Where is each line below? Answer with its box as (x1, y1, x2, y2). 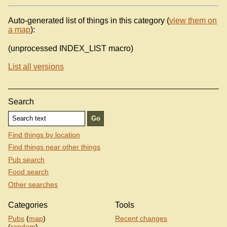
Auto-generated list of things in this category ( (8, 16, 169, 25)
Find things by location (8, 130, 80, 139)
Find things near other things (8, 143, 100, 152)
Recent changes (115, 214, 168, 222)
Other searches (8, 180, 58, 189)
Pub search (8, 155, 45, 164)
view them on (169, 16, 217, 25)
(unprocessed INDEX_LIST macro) (8, 44, 133, 53)
